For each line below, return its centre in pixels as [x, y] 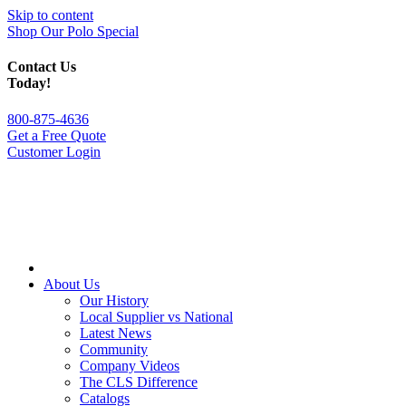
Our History [114, 300]
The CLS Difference [139, 382]
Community [114, 349]
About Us [72, 284]
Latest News [116, 333]
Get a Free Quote [57, 135]
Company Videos [130, 365]
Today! [29, 83]
